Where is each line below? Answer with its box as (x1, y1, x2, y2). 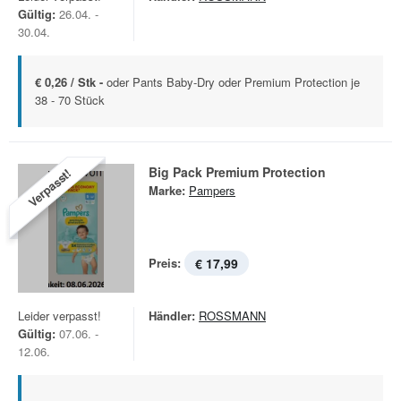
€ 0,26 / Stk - (35, 73, 107, 90)
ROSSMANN (199, 307, 266, 324)
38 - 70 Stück (35, 91, 105, 108)
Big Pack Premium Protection (149, 163, 326, 181)
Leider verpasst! (18, 307, 101, 324)
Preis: (149, 254, 181, 271)
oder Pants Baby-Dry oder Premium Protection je (107, 73, 360, 90)
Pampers (189, 182, 235, 199)
